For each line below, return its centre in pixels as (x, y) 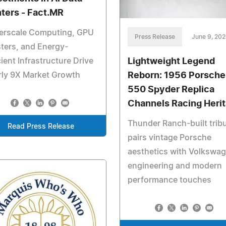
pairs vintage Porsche (169, 137)
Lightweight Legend (171, 61)
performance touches (169, 180)
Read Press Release (41, 127)
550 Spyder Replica (171, 90)
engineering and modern (175, 166)
